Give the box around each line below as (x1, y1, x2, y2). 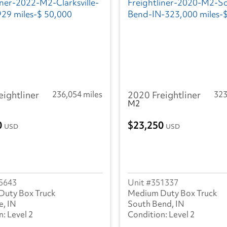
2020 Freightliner (128, 88, 201, 101)
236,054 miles (52, 88, 102, 100)
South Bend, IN (128, 198, 184, 210)
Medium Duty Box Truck (128, 187, 217, 199)
